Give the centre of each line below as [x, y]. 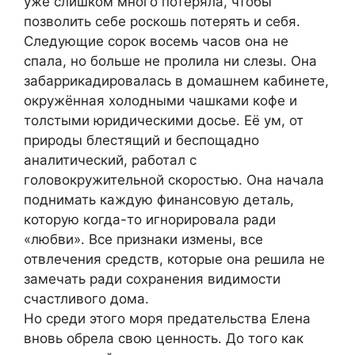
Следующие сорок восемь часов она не [156, 41]
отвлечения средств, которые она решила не [174, 259]
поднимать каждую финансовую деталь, [159, 199]
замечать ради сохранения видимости [152, 279]
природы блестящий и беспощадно [141, 140]
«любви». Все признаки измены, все [143, 239]
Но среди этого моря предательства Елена [167, 318]
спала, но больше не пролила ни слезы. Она [170, 61]
